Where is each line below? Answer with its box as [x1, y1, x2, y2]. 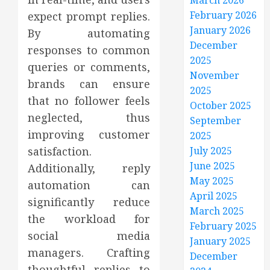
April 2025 [190, 189, 238, 202]
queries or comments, [28, 60, 151, 74]
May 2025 [190, 174, 234, 187]
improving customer [28, 127, 151, 142]
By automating [28, 26, 151, 40]
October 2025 [190, 99, 252, 112]
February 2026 [190, 8, 257, 22]
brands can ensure [28, 77, 151, 91]
